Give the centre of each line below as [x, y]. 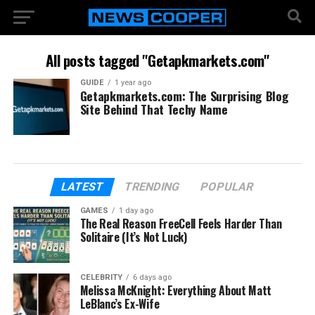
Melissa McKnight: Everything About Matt [176, 290]
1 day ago [136, 211]
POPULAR [227, 187]
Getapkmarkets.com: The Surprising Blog [184, 96]
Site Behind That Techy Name [154, 109]
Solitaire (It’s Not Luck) [133, 237]
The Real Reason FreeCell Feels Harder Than [181, 224]
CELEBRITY [101, 277]
